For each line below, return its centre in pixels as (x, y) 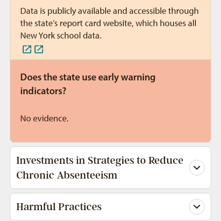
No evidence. (44, 118)
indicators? (43, 91)
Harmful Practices (59, 207)
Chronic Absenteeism (67, 175)
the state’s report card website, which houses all (108, 23)
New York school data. (61, 36)
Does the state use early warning (88, 77)
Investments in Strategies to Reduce (100, 160)
